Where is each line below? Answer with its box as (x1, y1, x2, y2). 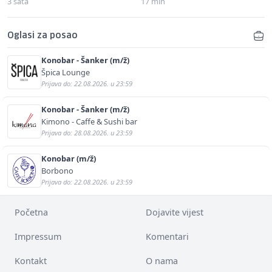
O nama (146, 254, 178, 267)
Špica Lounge (41, 66, 90, 78)
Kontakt (15, 254, 47, 267)
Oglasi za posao (7, 31, 78, 40)
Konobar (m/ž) (41, 152, 96, 164)
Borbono (41, 165, 73, 176)
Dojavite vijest (146, 206, 203, 218)
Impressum (15, 230, 61, 242)
